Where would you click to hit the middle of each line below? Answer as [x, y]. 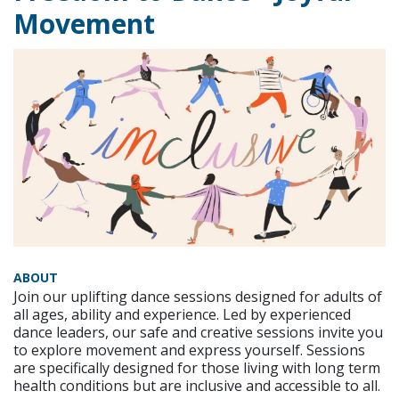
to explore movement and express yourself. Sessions [189, 350]
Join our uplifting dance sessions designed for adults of [198, 297]
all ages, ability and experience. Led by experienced [182, 315]
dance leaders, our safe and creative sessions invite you [198, 333]
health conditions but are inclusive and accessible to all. [197, 386]
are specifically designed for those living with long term [197, 368]
